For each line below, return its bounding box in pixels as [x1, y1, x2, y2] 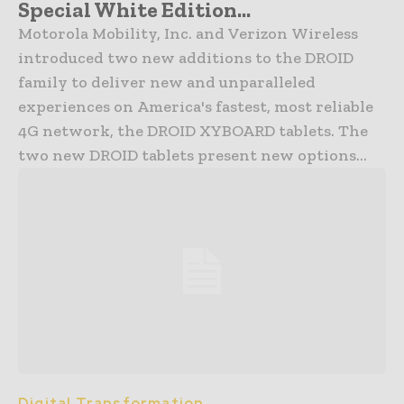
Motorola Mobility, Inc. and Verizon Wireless [18, 23, 358, 44]
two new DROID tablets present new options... [18, 145, 367, 166]
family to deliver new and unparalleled [18, 72, 316, 93]
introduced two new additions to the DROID [18, 48, 353, 69]
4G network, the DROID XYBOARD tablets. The [18, 121, 368, 142]
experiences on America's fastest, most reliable [18, 96, 373, 117]
